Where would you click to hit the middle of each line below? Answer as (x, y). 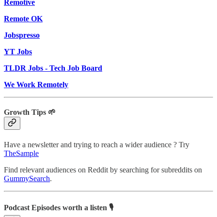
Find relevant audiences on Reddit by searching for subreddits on (103, 170)
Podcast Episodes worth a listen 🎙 (59, 207)
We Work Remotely (36, 85)
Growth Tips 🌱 (30, 112)
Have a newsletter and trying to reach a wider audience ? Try (97, 144)
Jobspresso (22, 35)
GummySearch (27, 178)
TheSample (21, 153)
